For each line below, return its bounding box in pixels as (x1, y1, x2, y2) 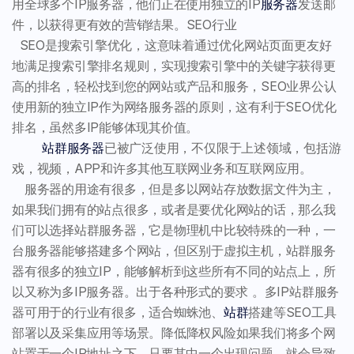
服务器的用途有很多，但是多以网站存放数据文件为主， (12, 180, 336, 197)
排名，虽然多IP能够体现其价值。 (12, 119, 199, 135)
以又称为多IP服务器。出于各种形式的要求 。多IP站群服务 (12, 283, 340, 299)
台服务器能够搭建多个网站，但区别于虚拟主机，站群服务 (12, 242, 336, 258)
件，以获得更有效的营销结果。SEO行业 (12, 16, 237, 32)
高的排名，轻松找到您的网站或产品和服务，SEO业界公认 (12, 77, 337, 94)
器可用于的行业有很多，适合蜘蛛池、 (12, 303, 224, 320)
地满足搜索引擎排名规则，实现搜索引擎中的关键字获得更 (12, 57, 336, 73)
